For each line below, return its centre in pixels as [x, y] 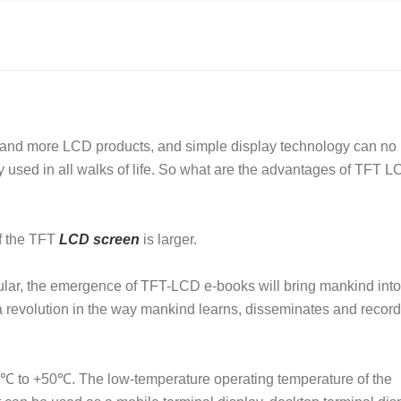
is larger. [168, 239]
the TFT [32, 239]
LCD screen [99, 239]
